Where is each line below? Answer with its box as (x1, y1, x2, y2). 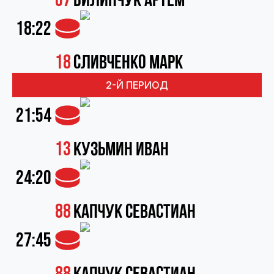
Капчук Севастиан (73, 200, 196, 224)
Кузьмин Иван (73, 138, 169, 161)
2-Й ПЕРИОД (106, 79, 168, 91)
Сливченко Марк (73, 51, 183, 75)
